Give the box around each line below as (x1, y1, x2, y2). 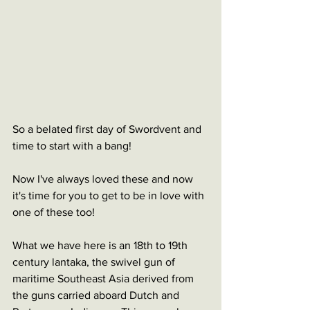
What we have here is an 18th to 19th (12, 239, 190, 251)
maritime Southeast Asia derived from (12, 273, 197, 284)
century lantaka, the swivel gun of (12, 256, 178, 268)
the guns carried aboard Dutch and (12, 289, 182, 301)
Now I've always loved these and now (12, 173, 196, 185)
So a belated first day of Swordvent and (12, 123, 204, 135)
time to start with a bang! (12, 140, 131, 152)
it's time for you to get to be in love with (12, 190, 207, 201)
